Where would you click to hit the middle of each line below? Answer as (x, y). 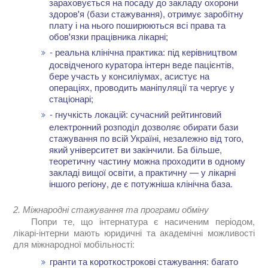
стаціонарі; (71, 99)
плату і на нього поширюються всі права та (138, 25)
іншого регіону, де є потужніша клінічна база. (141, 184)
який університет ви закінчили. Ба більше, (136, 150)
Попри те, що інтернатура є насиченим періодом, (143, 221)
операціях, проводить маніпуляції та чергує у (142, 87)
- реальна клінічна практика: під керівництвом (143, 52)
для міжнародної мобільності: (74, 244)
